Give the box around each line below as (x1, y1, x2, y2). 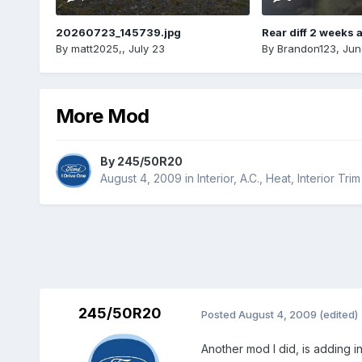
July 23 (128, 41, 165, 55)
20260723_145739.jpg (55, 25, 181, 39)
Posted (200, 307, 238, 321)
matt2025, (70, 41, 122, 55)
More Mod (55, 103, 149, 128)
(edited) (318, 307, 358, 321)
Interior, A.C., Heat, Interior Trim (196, 171, 360, 185)
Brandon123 (276, 41, 336, 55)
